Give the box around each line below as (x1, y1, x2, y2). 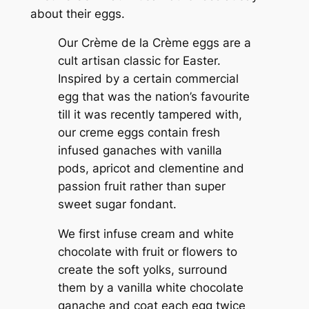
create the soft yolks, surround (57, 263, 228, 277)
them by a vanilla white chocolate (57, 281, 243, 295)
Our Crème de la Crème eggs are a (57, 36, 251, 50)
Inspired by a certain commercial (57, 72, 239, 86)
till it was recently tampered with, (57, 108, 242, 122)
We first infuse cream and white (57, 227, 234, 241)
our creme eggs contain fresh (57, 126, 220, 140)
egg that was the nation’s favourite (57, 90, 250, 104)
